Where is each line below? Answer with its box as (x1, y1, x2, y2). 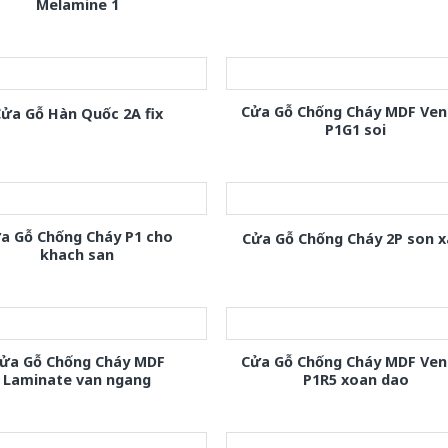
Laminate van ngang (3, 370, 152, 390)
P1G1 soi (325, 119, 387, 139)
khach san (40, 245, 115, 265)
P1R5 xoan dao (302, 370, 409, 390)
